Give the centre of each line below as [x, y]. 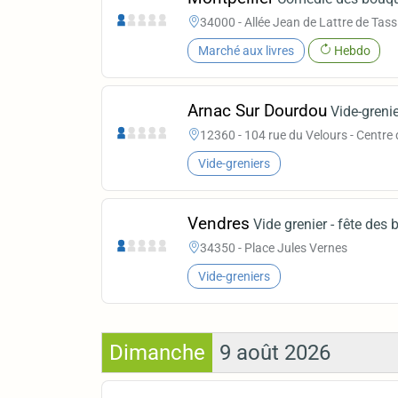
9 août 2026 [275, 353]
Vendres [219, 224]
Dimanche [157, 353]
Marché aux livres [246, 51]
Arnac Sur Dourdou [258, 111]
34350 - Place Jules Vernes [274, 247]
